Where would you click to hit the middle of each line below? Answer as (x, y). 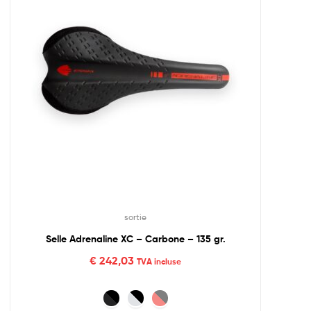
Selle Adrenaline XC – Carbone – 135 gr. (135, 239)
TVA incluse (159, 261)
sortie (135, 217)
